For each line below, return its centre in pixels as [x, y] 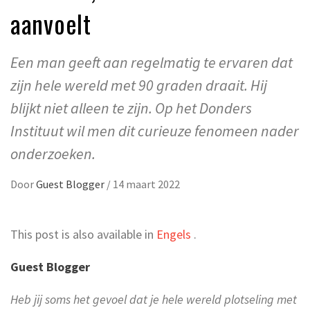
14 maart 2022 [146, 184]
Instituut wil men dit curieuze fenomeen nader [155, 130]
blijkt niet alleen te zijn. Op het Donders [131, 108]
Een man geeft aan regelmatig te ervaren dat [152, 62]
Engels [174, 234]
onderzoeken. [53, 153]
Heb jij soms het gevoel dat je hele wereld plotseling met [154, 299]
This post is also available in [83, 234]
